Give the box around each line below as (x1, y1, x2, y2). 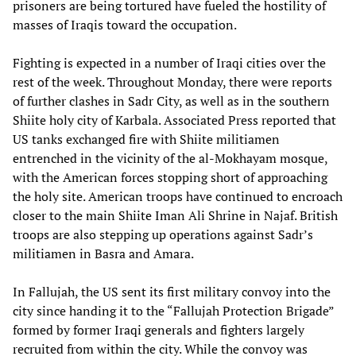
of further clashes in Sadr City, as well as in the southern (13, 91, 330, 110)
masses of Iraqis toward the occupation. (13, 15, 237, 33)
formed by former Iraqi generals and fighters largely (13, 320, 304, 339)
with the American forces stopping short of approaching (13, 168, 327, 186)
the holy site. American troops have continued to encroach (13, 187, 342, 205)
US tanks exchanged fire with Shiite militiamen (13, 130, 280, 148)
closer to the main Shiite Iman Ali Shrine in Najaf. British (13, 206, 338, 224)
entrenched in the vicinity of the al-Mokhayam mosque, (13, 149, 327, 167)
